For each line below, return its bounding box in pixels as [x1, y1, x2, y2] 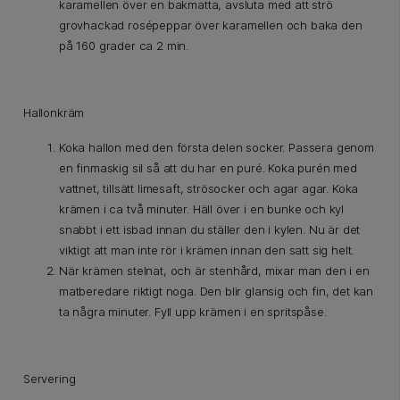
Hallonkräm [23, 105, 85, 121]
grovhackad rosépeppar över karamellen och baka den [59, 18, 362, 33]
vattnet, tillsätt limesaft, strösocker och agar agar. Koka [59, 181, 359, 196]
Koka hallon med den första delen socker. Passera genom [59, 140, 374, 155]
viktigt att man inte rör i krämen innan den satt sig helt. [59, 243, 354, 258]
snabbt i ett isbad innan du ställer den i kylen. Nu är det [59, 222, 361, 237]
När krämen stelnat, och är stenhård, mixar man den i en [59, 263, 370, 279]
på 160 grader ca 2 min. [59, 38, 189, 54]
